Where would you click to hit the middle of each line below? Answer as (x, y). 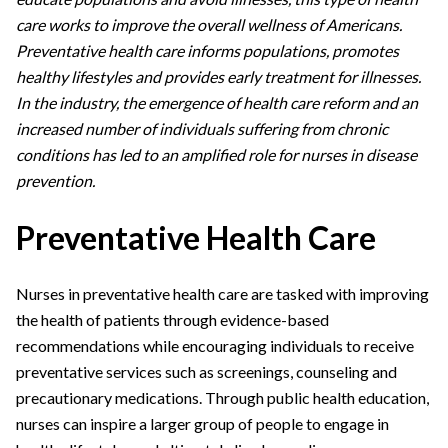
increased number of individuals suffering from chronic (202, 129)
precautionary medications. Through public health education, (222, 398)
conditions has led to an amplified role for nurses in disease (216, 155)
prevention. (55, 181)
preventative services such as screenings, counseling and (206, 372)
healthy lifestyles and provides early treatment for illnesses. (218, 77)
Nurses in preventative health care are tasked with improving (222, 294)
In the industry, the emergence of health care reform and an (217, 103)
